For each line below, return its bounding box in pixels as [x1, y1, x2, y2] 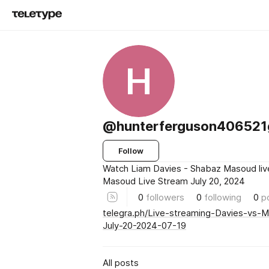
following [204, 191, 241, 203]
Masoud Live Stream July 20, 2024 [103, 175, 245, 187]
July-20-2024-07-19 [103, 220, 186, 231]
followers [146, 191, 184, 203]
